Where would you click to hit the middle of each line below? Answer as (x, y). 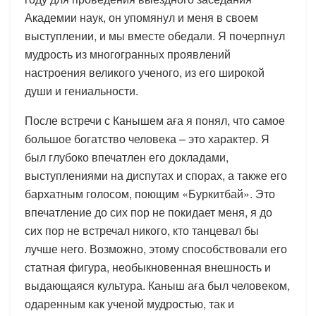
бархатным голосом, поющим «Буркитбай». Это (150, 193)
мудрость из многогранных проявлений (128, 54)
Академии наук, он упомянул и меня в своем (141, 17)
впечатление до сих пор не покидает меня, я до (148, 212)
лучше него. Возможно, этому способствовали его (156, 248)
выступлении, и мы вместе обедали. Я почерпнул (155, 35)
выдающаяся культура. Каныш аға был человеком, (157, 285)
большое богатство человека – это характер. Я (147, 138)
